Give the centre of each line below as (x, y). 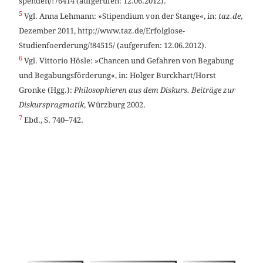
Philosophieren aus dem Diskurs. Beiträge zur (155, 90)
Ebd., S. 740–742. (53, 120)
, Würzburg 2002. (115, 105)
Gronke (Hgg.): (47, 90)
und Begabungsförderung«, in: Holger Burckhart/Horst (118, 76)
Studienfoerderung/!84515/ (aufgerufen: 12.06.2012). (113, 45)
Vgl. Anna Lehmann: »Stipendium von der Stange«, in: (121, 16)
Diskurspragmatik (52, 105)
